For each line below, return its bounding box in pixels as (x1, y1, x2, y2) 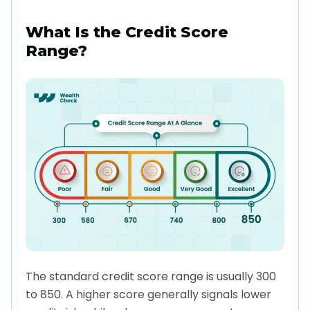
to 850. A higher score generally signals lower (26, 286, 271, 302)
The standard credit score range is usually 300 (26, 268, 276, 284)
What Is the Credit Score (26, 23, 228, 42)
